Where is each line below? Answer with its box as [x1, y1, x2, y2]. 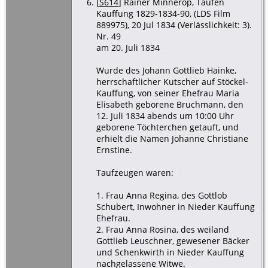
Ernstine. [96, 144, 132, 156]
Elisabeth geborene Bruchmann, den [96, 98, 243, 110]
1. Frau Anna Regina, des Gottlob [96, 189, 227, 201]
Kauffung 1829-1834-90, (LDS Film [96, 7, 230, 19]
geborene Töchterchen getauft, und [96, 121, 239, 133]
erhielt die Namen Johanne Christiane [96, 132, 248, 144]
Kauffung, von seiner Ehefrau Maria [96, 87, 239, 99]
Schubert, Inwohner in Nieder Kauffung [96, 200, 255, 212]
